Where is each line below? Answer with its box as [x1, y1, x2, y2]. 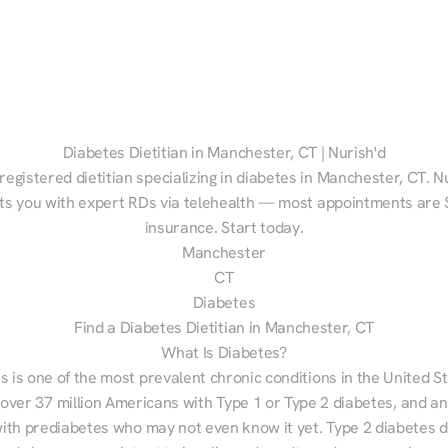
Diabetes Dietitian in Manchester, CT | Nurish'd [62, 142, 386, 163]
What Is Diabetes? [161, 342, 287, 363]
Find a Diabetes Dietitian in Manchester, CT [73, 317, 375, 338]
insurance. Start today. [144, 217, 304, 238]
